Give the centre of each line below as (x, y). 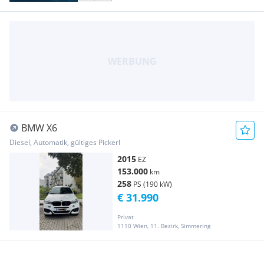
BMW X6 (39, 128)
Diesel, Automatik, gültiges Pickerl (65, 143)
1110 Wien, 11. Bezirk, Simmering (164, 225)
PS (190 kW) (153, 184)
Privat (126, 217)
